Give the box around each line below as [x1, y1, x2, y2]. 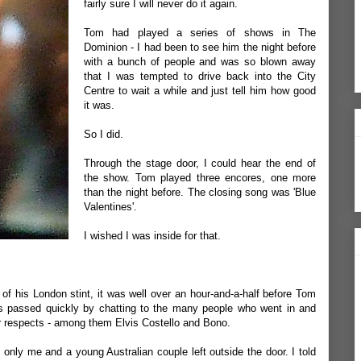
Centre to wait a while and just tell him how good [84, 85, 316, 97]
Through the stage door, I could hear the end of [84, 157, 316, 169]
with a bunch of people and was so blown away [84, 56, 316, 68]
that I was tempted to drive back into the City [84, 70, 316, 82]
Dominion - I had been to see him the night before [84, 41, 316, 53]
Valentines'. [84, 201, 137, 213]
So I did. [84, 128, 123, 140]
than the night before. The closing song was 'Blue [84, 186, 316, 198]
